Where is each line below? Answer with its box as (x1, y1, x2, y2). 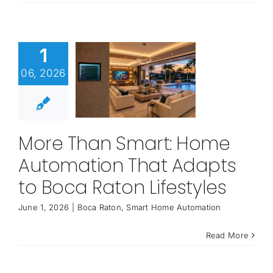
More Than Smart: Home (18, 131, 230, 157)
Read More (205, 230, 249, 241)
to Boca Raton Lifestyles (18, 175, 227, 201)
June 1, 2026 (18, 202, 69, 213)
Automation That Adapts (18, 153, 236, 179)
